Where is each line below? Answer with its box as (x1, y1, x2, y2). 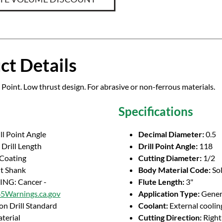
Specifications (118, 104, 193, 118)
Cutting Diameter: (138, 153, 202, 163)
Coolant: (138, 201, 168, 210)
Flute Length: (138, 177, 184, 186)
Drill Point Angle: (138, 141, 198, 151)
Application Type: (138, 189, 200, 198)
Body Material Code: (138, 165, 211, 174)
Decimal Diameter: (138, 129, 204, 139)
